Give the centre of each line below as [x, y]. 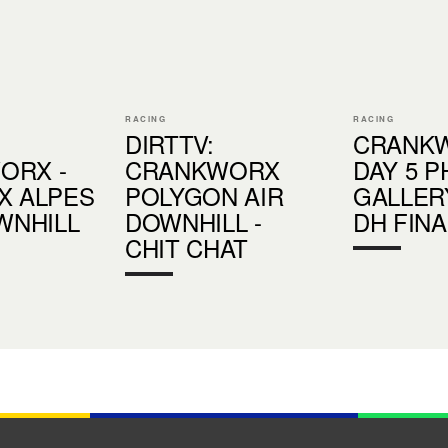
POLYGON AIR [204, 195]
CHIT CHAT [187, 247]
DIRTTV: [169, 143]
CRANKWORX [203, 169]
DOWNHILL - [193, 221]
